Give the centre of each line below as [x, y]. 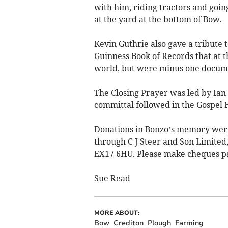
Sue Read [112, 178]
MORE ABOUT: [117, 212]
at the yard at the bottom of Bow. [158, 19]
